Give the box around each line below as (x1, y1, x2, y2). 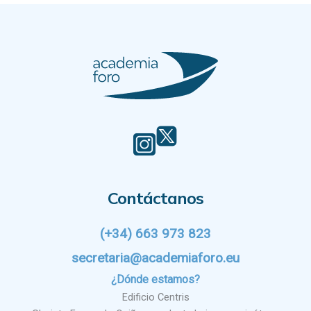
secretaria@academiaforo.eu (72, 250, 239, 267)
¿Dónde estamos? (111, 273, 200, 287)
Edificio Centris (121, 291, 190, 304)
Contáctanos (107, 187, 204, 209)
